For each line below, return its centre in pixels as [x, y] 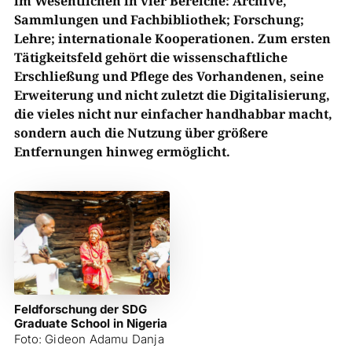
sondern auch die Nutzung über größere [141, 133]
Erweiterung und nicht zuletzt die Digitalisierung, [172, 95]
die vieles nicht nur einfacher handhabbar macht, [173, 114]
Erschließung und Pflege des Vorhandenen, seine [169, 76]
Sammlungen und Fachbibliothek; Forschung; [159, 20]
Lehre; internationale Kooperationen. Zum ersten [172, 38]
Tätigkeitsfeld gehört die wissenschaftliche [150, 57]
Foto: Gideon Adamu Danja [89, 339]
